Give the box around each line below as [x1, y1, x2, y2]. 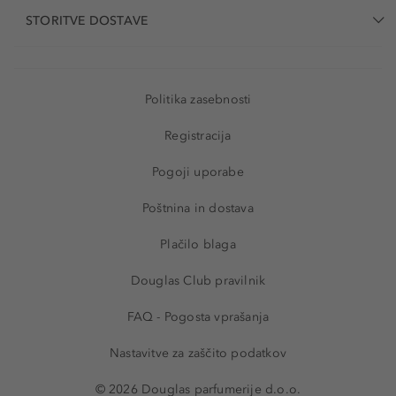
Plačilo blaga [160, 237, 236, 252]
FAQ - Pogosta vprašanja [126, 309, 270, 324]
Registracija [164, 128, 232, 143]
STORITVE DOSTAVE [26, 13, 148, 28]
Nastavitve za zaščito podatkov [109, 346, 286, 361]
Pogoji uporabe [152, 164, 244, 179]
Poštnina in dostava [142, 201, 254, 216]
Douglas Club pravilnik [130, 273, 266, 288]
